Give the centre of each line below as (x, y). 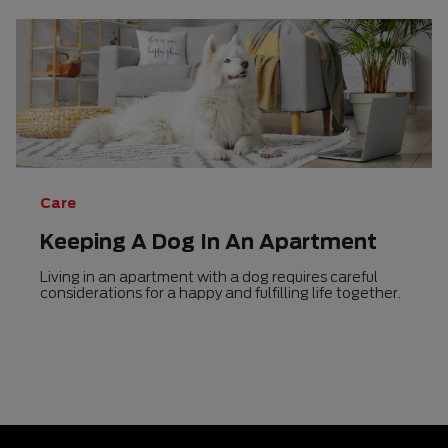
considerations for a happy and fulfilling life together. (220, 292)
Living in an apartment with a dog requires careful (208, 276)
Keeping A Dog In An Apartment (208, 240)
